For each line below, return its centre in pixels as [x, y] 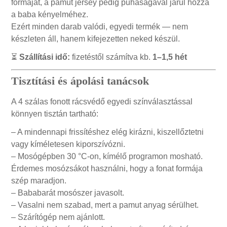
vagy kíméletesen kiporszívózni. [68, 144]
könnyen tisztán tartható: [55, 114]
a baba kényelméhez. [50, 15]
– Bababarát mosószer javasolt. [68, 193]
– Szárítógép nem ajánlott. [58, 217]
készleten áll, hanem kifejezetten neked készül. [96, 39]
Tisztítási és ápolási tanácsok [80, 81]
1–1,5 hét [170, 57]
